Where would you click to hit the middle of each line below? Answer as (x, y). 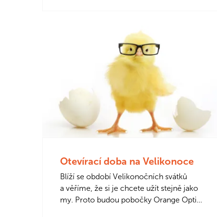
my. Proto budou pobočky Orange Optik (130, 200)
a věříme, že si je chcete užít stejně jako (129, 188)
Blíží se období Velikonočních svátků (124, 177)
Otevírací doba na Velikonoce (127, 162)
